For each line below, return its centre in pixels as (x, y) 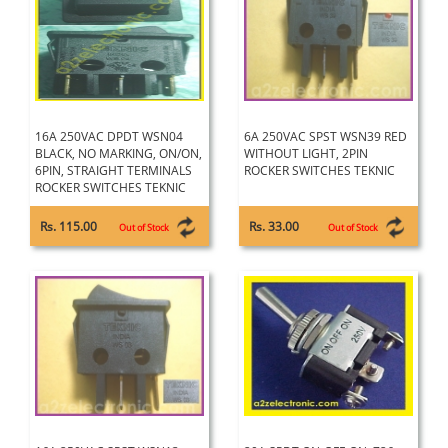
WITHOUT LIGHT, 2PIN (306, 153)
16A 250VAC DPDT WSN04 (109, 136)
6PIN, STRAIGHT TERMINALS (113, 170)
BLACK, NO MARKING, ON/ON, (118, 153)
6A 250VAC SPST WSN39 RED (325, 136)
